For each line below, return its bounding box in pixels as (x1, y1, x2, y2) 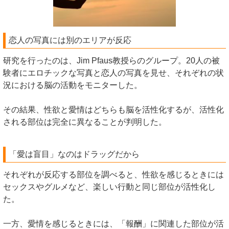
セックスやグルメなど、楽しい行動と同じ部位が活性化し (3, 182, 216, 191)
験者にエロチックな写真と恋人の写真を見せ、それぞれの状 (3, 68, 224, 77)
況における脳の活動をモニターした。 (3, 80, 142, 89)
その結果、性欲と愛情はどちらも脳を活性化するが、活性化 (3, 105, 224, 114)
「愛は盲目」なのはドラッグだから (9, 149, 140, 158)
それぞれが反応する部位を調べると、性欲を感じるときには (3, 170, 224, 179)
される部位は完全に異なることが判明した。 (3, 117, 167, 126)
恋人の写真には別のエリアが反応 (9, 35, 131, 44)
